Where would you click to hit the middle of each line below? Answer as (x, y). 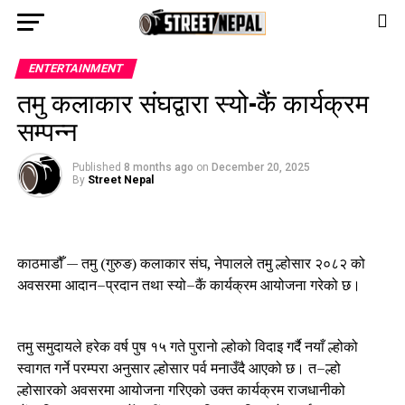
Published (96, 167)
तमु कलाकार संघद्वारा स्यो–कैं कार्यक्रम (193, 102)
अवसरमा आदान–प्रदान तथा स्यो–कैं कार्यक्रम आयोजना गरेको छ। (188, 285)
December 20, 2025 (260, 167)
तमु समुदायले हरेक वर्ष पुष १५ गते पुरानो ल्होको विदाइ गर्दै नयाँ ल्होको (187, 346)
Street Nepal (120, 180)
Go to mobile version (202, 21)
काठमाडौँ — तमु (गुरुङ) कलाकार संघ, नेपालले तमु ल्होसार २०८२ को (191, 263)
